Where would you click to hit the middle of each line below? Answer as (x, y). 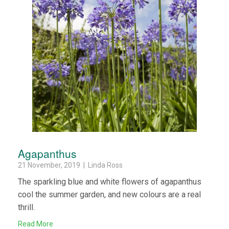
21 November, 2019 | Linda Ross (70, 165)
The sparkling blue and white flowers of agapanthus (110, 181)
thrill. (26, 207)
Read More (36, 224)
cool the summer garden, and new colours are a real (109, 194)
